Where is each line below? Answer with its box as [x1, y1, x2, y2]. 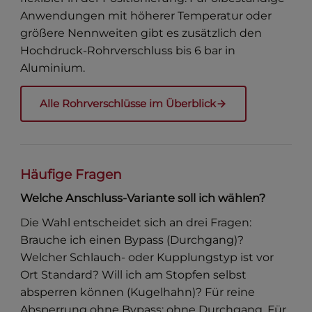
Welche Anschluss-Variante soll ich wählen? [20, 191, 266, 205]
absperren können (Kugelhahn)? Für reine [20, 286, 256, 299]
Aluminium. [20, 61, 86, 75]
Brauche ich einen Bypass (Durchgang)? [20, 233, 244, 247]
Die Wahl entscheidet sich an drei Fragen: [20, 216, 252, 230]
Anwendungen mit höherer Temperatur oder [20, 9, 272, 23]
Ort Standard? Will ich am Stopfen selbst [20, 268, 247, 282]
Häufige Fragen [20, 166, 123, 183]
